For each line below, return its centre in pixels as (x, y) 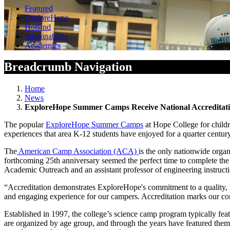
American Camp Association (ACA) (78, 151)
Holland (38, 27)
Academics (43, 45)
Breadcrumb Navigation (68, 67)
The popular (25, 125)
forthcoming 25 (29, 161)
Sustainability (46, 36)
